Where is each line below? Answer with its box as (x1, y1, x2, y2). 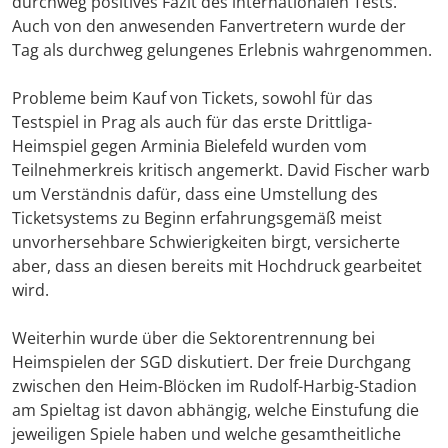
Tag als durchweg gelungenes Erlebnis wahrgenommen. (12, 39, 432, 62)
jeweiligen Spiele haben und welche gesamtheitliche (12, 423, 401, 446)
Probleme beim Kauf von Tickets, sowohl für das (12, 87, 373, 110)
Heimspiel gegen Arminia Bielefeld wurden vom (12, 135, 367, 158)
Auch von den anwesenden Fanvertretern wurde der (12, 15, 406, 38)
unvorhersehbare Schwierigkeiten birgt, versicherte (12, 231, 400, 254)
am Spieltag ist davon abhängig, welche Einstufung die (12, 399, 419, 422)
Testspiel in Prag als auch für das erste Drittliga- (12, 111, 372, 134)
